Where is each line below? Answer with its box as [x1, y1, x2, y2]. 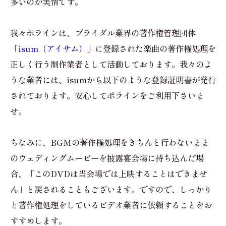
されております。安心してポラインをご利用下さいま [10, 89, 204, 102]
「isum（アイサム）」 [10, 42, 95, 55]
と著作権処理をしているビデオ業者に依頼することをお [10, 199, 212, 211]
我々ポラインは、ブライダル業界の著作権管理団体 [10, 27, 196, 39]
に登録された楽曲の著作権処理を [95, 42, 216, 55]
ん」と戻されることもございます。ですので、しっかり [10, 183, 212, 196]
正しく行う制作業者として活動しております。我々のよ [10, 58, 212, 71]
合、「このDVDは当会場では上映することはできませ [10, 167, 207, 180]
